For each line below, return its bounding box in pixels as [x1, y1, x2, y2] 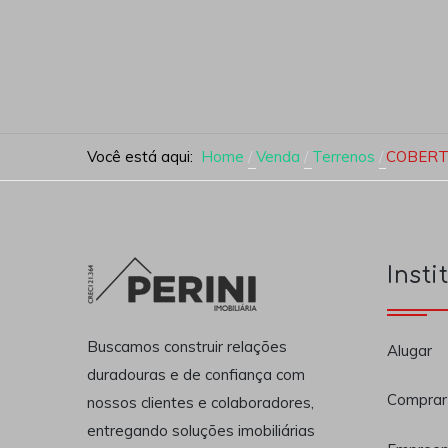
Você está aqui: [87, 146, 201, 166]
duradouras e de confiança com [87, 365, 305, 385]
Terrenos [311, 146, 375, 166]
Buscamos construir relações [87, 337, 287, 357]
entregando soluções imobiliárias [87, 421, 315, 441]
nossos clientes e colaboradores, [87, 393, 314, 413]
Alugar [387, 340, 432, 360]
